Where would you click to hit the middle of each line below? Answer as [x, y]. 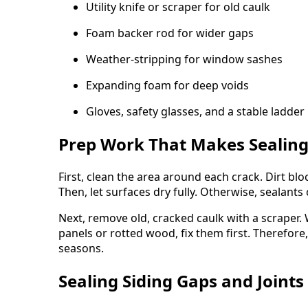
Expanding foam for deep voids [167, 86]
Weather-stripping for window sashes [184, 59]
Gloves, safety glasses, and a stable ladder [195, 112]
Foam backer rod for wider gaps [170, 33]
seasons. [81, 248]
